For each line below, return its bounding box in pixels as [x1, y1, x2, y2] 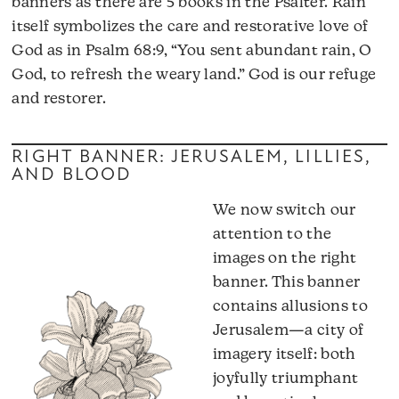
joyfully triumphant [213, 370, 359, 387]
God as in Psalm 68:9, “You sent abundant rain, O [12, 44, 372, 60]
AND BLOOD [12, 167, 132, 185]
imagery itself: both [213, 346, 356, 362]
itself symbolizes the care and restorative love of [12, 20, 369, 36]
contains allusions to [213, 298, 369, 314]
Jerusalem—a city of [213, 322, 364, 338]
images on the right [213, 250, 357, 266]
